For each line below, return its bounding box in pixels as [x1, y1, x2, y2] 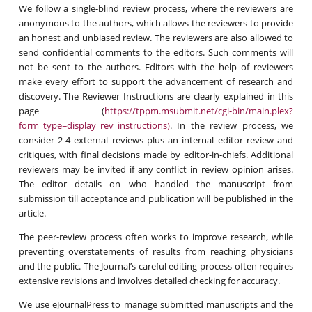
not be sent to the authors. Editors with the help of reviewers [18, 60, 294, 73]
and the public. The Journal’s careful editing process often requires [18, 259, 294, 272]
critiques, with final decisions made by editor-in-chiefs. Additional [18, 148, 294, 161]
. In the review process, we [169, 118, 294, 132]
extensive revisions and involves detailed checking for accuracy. [18, 274, 280, 287]
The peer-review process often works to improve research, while [18, 230, 294, 243]
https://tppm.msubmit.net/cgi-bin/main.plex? [104, 104, 294, 117]
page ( [18, 104, 105, 117]
